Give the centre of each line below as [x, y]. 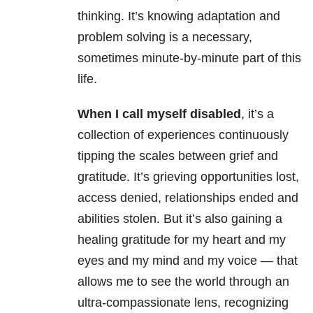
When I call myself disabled [159, 114]
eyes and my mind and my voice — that [188, 261]
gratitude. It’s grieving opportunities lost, [188, 177]
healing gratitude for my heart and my [182, 240]
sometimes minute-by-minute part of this [189, 58]
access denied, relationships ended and [188, 198]
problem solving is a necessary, [165, 37]
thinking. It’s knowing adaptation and [179, 16]
